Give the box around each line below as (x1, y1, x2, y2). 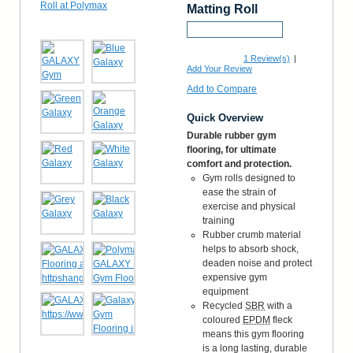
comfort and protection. (187, 158, 292, 169)
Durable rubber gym (187, 129, 277, 141)
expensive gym (203, 271, 267, 283)
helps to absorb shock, (203, 243, 299, 255)
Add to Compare (187, 83, 257, 95)
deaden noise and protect (203, 257, 312, 269)
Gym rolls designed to (203, 172, 295, 184)
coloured (203, 314, 243, 325)
